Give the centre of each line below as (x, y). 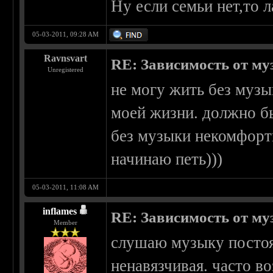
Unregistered (65, 70)
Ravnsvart (65, 58)
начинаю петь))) (167, 159)
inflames (59, 211)
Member (65, 223)
